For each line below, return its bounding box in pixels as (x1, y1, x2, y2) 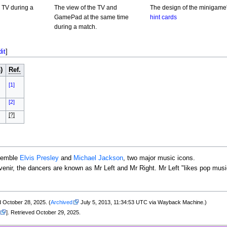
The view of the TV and (54, 4, 117, 12)
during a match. (54, 23, 97, 31)
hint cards (149, 14, 177, 21)
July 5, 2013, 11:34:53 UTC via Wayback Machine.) (79, 199, 207, 206)
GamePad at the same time (54, 14, 129, 21)
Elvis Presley (19, 154, 59, 162)
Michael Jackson (73, 154, 123, 162)
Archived (51, 199, 73, 206)
